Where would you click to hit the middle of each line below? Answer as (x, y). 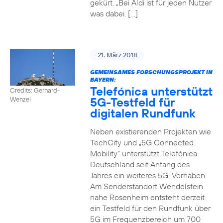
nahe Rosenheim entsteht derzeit (147, 197)
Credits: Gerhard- (35, 90)
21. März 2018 (117, 55)
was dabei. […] (114, 13)
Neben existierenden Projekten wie (150, 131)
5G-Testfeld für (132, 102)
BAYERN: (103, 79)
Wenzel (20, 99)
